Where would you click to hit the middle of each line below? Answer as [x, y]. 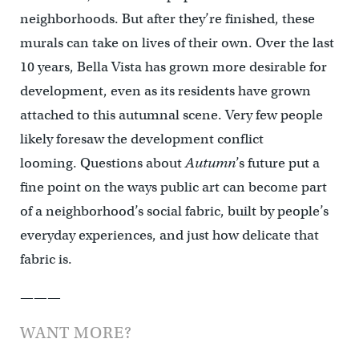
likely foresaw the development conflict [141, 139]
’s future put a [277, 163]
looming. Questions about [102, 163]
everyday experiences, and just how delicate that [169, 235]
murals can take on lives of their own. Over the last [177, 42]
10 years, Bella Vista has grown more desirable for [173, 67]
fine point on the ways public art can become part [173, 187]
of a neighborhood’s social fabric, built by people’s [174, 211]
